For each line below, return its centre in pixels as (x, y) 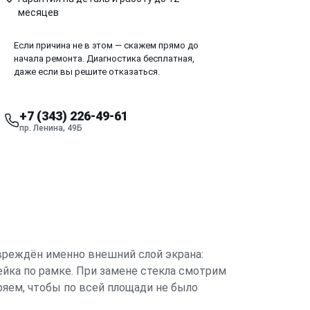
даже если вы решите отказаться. (87, 71)
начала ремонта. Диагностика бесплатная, (104, 58)
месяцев (38, 12)
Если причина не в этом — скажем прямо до (106, 45)
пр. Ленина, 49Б (51, 128)
